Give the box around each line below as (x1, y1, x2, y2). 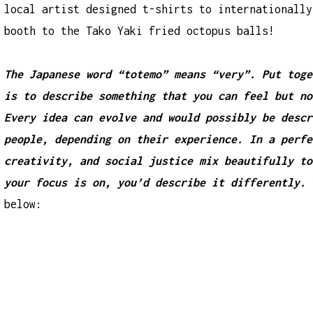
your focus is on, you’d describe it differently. (4, 176, 307, 189)
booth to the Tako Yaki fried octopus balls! (4, 24, 275, 37)
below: (4, 198, 43, 211)
